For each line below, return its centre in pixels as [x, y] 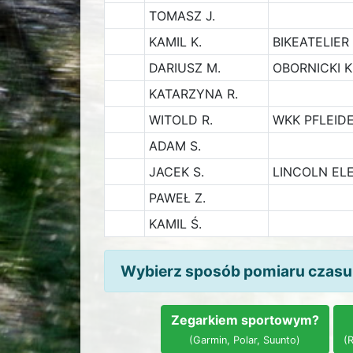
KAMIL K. [175, 42]
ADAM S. [175, 146]
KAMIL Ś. [175, 224]
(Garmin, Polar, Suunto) [245, 340]
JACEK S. [176, 172]
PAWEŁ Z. [177, 198]
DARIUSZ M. [184, 68]
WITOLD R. [180, 120]
